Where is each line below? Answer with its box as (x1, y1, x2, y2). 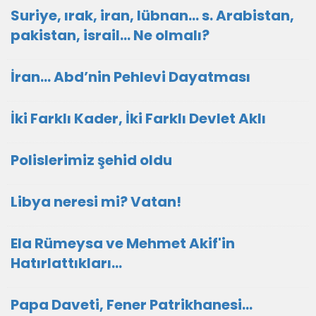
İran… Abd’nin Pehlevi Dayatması (11, 67, 250, 87)
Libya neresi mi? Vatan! (11, 192, 181, 212)
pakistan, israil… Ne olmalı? (11, 25, 209, 45)
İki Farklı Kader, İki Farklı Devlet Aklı (11, 109, 266, 128)
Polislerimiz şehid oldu (11, 150, 172, 170)
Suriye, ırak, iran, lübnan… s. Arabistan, (11, 6, 294, 25)
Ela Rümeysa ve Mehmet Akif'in (11, 233, 235, 253)
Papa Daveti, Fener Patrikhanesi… (11, 295, 253, 315)
